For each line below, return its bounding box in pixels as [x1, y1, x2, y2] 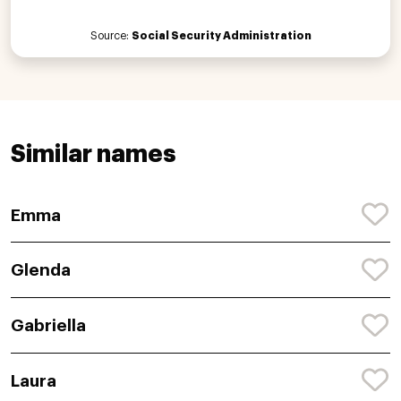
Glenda [11, 261, 71, 279]
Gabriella [11, 317, 86, 335]
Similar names [11, 141, 175, 166]
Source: [90, 30, 132, 41]
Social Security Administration [131, 30, 311, 41]
